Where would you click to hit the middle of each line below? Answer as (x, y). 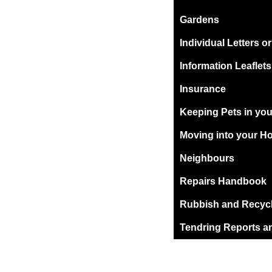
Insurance (203, 89)
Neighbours (207, 158)
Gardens (200, 20)
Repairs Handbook (223, 182)
